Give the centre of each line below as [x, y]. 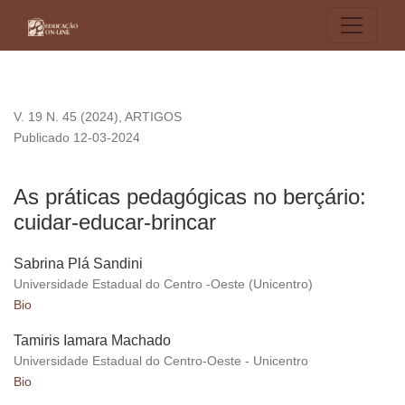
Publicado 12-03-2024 [77, 138]
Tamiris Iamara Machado [92, 341]
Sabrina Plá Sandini [78, 264]
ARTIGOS [153, 117]
